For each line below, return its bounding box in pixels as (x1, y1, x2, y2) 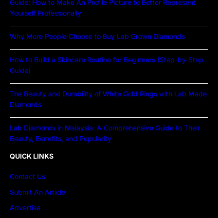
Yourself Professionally (10, 9, 81, 18)
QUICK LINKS (10, 152, 54, 161)
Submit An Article (10, 188, 65, 197)
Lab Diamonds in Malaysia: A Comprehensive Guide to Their (10, 124, 200, 132)
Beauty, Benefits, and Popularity (10, 134, 111, 143)
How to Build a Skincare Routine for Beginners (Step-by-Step (10, 55, 203, 64)
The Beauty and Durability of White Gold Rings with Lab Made (10, 90, 207, 98)
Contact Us (10, 172, 45, 181)
